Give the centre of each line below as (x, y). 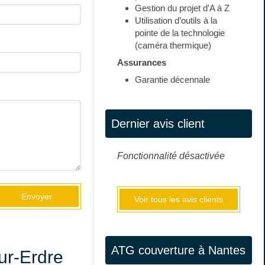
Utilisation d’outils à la (176, 20)
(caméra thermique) (173, 45)
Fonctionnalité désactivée (171, 156)
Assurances (142, 62)
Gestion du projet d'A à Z (182, 8)
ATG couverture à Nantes (179, 250)
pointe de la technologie (180, 33)
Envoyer (37, 196)
